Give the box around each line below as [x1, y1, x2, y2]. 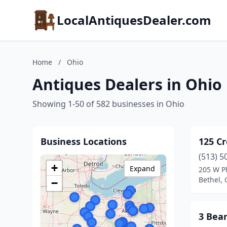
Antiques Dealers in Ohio [32, 74, 222, 95]
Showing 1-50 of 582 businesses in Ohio [32, 98, 184, 109]
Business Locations [41, 135, 127, 147]
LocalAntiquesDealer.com [57, 12, 211, 28]
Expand [130, 164, 155, 173]
